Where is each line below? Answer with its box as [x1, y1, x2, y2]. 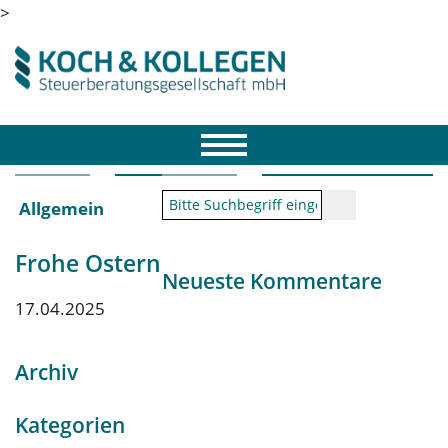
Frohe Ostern [15, 247, 161, 279]
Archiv [15, 358, 78, 386]
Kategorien [15, 411, 125, 439]
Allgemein [19, 197, 104, 220]
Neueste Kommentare [162, 267, 382, 295]
